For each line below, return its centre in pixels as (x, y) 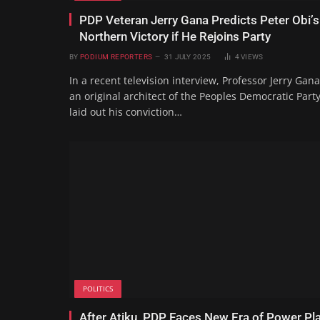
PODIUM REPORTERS (116, 56)
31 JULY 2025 (187, 56)
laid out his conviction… (126, 111)
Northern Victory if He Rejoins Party (175, 36)
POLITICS (98, 289)
